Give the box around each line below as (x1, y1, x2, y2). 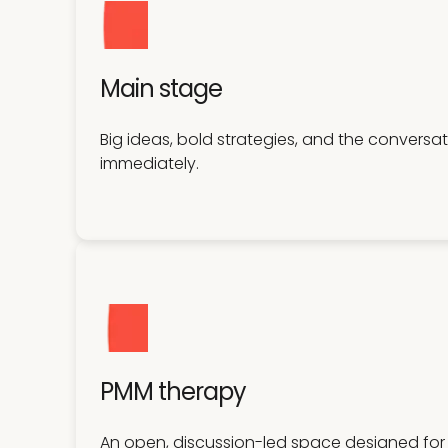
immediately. (100, 152, 199, 175)
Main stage (100, 72, 223, 105)
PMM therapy (100, 375, 247, 408)
